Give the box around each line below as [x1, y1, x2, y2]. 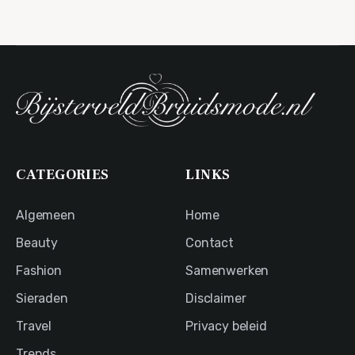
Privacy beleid [185, 319, 267, 334]
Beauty [16, 235, 59, 251]
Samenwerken [185, 263, 269, 279]
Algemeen [16, 208, 75, 223]
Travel [16, 319, 52, 334]
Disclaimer [185, 291, 246, 307]
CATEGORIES [16, 166, 109, 185]
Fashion [16, 263, 62, 279]
